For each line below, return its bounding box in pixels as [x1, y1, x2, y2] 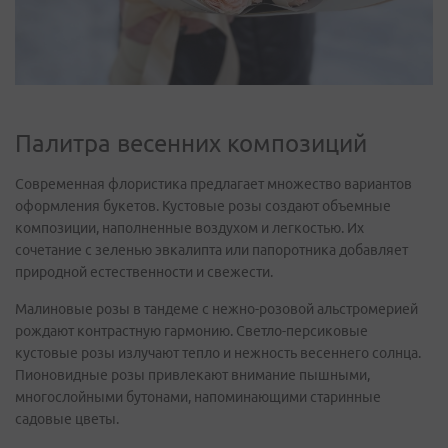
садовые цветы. [15, 411, 119, 427]
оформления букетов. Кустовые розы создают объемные [15, 198, 391, 214]
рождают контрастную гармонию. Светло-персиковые [15, 323, 368, 339]
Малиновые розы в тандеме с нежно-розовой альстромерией [15, 301, 418, 317]
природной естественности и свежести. [15, 264, 273, 280]
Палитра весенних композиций [15, 130, 367, 157]
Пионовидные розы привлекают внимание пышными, [15, 367, 370, 383]
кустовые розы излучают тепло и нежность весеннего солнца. [15, 345, 421, 361]
